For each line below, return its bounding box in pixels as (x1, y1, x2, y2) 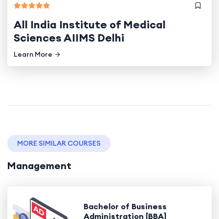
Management (7, 159, 71, 172)
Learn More (14, 49, 52, 59)
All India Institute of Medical (14, 17, 166, 31)
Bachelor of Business (83, 201, 167, 212)
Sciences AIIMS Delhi (14, 30, 124, 44)
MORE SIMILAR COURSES (17, 138, 101, 148)
